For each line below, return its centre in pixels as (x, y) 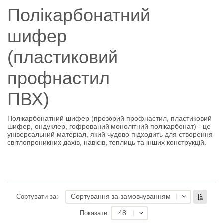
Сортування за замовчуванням (120, 196)
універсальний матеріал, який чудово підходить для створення (110, 134)
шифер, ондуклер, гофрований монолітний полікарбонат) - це (109, 126)
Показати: (94, 213)
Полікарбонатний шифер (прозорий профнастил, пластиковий (110, 118)
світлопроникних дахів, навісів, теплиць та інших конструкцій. (107, 142)
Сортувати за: (37, 197)
